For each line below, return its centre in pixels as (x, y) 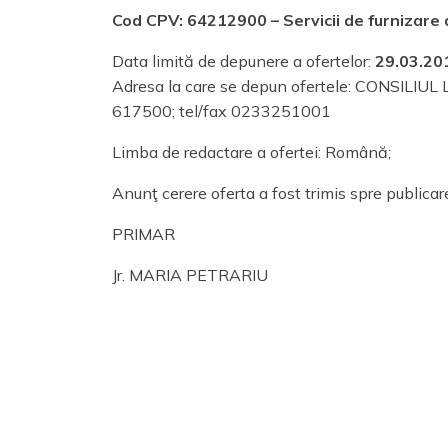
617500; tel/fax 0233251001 (221, 111)
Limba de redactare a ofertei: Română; (251, 152)
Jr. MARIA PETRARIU (190, 275)
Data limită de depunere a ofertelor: (243, 61)
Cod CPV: (149, 20)
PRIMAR (143, 234)
